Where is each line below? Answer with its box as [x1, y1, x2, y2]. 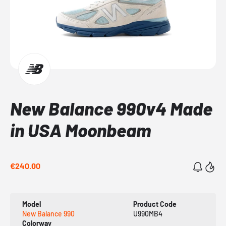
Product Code [133, 199, 177, 208]
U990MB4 [133, 209, 162, 218]
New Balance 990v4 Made [10, 97, 212, 119]
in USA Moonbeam [10, 119, 151, 141]
